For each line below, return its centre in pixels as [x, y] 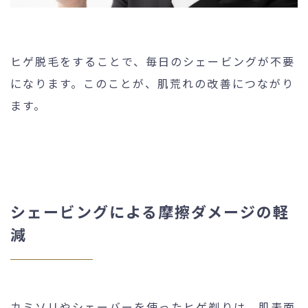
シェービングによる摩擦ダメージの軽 [150, 211]
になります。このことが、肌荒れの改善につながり [152, 83]
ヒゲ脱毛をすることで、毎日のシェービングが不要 [153, 61]
